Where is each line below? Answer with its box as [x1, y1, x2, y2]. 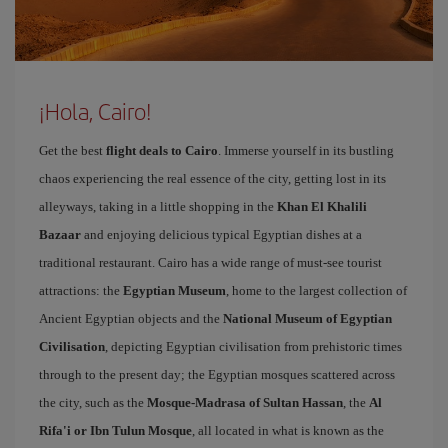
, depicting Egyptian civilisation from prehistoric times [105, 339, 402, 354]
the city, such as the [39, 395, 147, 410]
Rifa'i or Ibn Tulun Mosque [39, 423, 192, 438]
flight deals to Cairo [106, 143, 218, 158]
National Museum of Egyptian [223, 311, 392, 326]
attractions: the [39, 283, 123, 298]
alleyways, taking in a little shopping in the [39, 199, 277, 214]
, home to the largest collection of [226, 283, 407, 298]
